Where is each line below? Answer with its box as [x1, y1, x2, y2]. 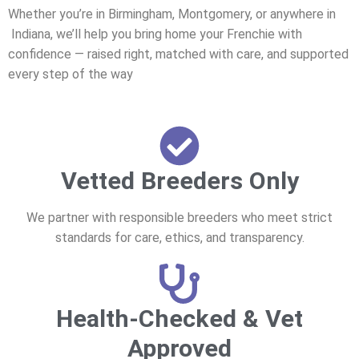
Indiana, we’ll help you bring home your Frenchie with [8, 26, 302, 42]
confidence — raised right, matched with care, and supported [8, 46, 349, 62]
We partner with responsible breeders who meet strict [26, 209, 333, 225]
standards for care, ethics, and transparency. [54, 229, 305, 245]
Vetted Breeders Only [60, 166, 299, 195]
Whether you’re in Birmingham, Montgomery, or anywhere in [8, 6, 336, 22]
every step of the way [8, 66, 133, 82]
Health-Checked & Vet [56, 304, 303, 333]
